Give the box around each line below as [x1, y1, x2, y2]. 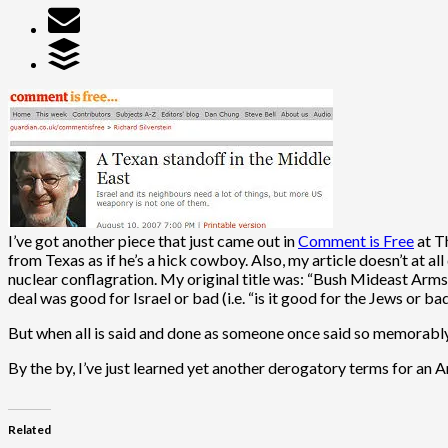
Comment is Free [298, 230, 414, 250]
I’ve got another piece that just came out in [8, 230, 298, 250]
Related [8, 421, 51, 437]
